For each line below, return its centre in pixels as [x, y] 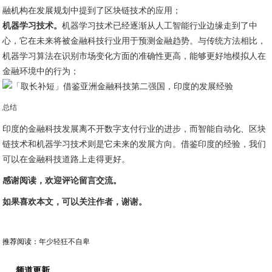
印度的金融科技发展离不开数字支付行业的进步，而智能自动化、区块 [134, 129]
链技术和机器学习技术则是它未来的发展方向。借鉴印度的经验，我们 [134, 144]
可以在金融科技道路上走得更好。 [66, 159]
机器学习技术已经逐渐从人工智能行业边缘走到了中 [160, 26]
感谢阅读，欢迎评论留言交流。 [62, 181]
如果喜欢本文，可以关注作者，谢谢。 [75, 202]
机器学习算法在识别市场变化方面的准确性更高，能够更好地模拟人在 [134, 56]
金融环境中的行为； [41, 71]
